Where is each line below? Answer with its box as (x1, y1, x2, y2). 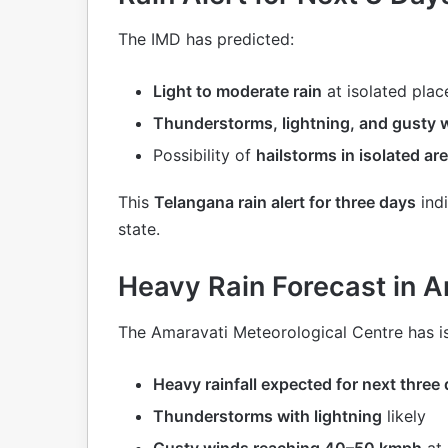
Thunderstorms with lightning (153, 405, 382, 426)
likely (382, 405, 426, 426)
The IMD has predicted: (118, 29, 294, 50)
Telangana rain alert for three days (154, 192, 416, 213)
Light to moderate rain (153, 81, 322, 102)
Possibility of (153, 145, 256, 166)
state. (118, 219, 160, 240)
